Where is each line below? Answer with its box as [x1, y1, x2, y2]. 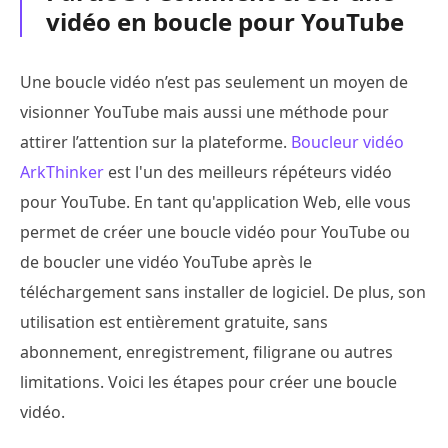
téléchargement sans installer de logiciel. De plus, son [20, 280, 426, 303]
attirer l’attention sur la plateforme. [20, 130, 291, 153]
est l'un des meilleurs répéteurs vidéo [104, 160, 392, 183]
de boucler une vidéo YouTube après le [20, 250, 312, 273]
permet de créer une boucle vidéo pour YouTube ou [20, 220, 410, 243]
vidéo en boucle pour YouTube [46, 4, 404, 38]
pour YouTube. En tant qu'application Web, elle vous [20, 190, 411, 213]
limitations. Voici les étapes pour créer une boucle [20, 370, 397, 393]
